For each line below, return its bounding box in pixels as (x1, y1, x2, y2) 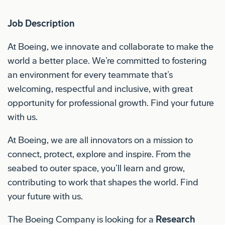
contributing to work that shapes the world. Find (8, 176, 198, 188)
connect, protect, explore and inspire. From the (8, 148, 191, 160)
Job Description (8, 18, 74, 29)
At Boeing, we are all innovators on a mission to (8, 134, 193, 146)
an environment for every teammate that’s (8, 69, 173, 80)
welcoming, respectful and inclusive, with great (8, 83, 193, 94)
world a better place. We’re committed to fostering (8, 55, 207, 66)
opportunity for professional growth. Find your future (8, 97, 214, 108)
